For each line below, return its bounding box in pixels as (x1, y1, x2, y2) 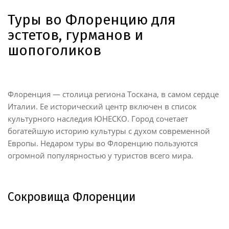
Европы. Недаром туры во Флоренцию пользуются (8, 138, 198, 148)
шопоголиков (8, 41, 101, 59)
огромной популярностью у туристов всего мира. (8, 150, 193, 161)
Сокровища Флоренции (8, 189, 135, 204)
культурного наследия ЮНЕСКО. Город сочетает (8, 113, 188, 124)
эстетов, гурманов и (8, 26, 143, 43)
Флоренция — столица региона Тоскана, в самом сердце (8, 88, 219, 99)
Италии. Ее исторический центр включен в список (8, 101, 197, 111)
